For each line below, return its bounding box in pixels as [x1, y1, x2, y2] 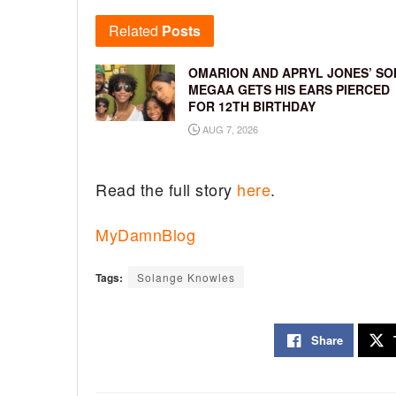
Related [109, 20, 158, 42]
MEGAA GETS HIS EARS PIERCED [188, 80, 390, 99]
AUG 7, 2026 [200, 122, 258, 137]
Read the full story [95, 178, 238, 202]
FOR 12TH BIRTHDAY [188, 97, 316, 116]
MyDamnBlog [95, 222, 196, 246]
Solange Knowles [137, 270, 235, 286]
